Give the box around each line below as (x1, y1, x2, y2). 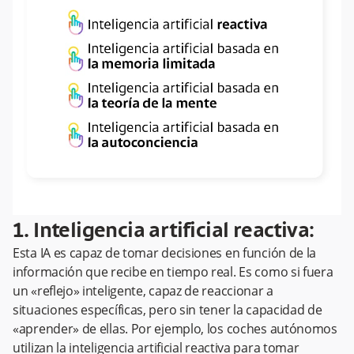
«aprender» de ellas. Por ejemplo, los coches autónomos (13, 320, 337, 338)
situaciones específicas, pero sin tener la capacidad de (13, 301, 322, 319)
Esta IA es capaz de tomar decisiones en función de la (13, 244, 317, 262)
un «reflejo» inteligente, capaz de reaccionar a (13, 282, 273, 300)
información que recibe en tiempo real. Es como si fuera (13, 263, 333, 281)
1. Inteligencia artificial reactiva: (13, 220, 314, 243)
